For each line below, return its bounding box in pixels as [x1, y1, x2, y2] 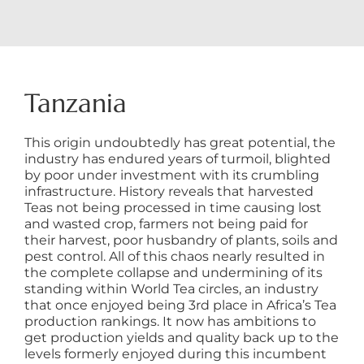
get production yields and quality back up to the [24, 330, 339, 346]
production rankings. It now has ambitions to [24, 314, 316, 330]
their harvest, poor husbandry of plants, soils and [24, 232, 338, 249]
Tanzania [24, 87, 127, 120]
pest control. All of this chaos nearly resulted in [24, 249, 325, 265]
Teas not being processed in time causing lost [24, 200, 322, 216]
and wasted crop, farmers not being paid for [24, 216, 308, 232]
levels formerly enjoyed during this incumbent [24, 346, 327, 362]
